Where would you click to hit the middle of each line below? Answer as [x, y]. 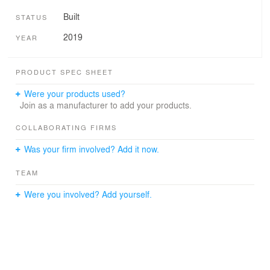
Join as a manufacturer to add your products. [105, 105]
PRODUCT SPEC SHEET [64, 71]
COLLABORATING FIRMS [66, 127]
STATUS [32, 17]
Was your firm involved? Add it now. [92, 149]
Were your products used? [75, 93]
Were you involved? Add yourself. [88, 194]
